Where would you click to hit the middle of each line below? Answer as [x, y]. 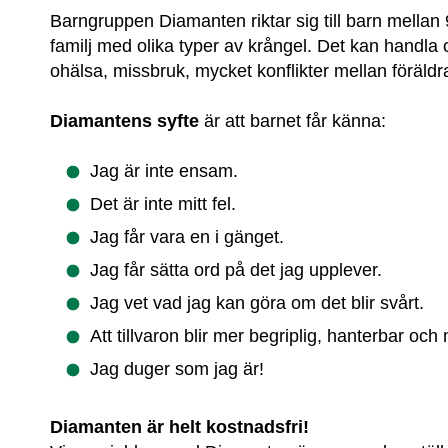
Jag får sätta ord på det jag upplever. [236, 270]
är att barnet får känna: [293, 120]
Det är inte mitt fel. [163, 204]
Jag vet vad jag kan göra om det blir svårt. [257, 303]
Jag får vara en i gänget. [187, 237]
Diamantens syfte [125, 120]
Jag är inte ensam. [164, 171]
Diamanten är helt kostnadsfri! [180, 427]
